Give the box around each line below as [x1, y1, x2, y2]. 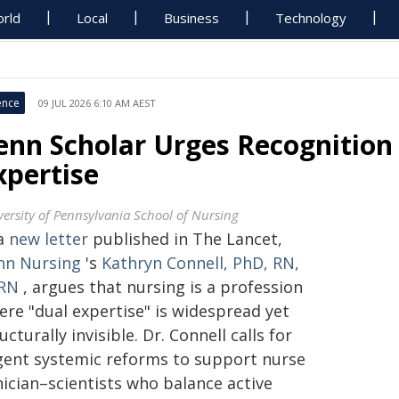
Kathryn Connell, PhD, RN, [102, 252, 299, 273]
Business [164, 9, 220, 27]
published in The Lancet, [88, 228, 282, 249]
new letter [9, 228, 88, 249]
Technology [275, 9, 347, 27]
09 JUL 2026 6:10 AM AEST [38, 96, 156, 110]
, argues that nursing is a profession [19, 276, 303, 297]
